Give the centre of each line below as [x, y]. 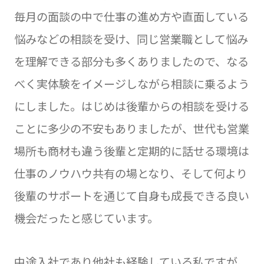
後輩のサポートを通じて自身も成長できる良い [131, 195]
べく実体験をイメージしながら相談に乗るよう [131, 83]
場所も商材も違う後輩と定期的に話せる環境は [131, 151]
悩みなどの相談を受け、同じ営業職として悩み [131, 39]
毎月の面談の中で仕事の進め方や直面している [131, 16]
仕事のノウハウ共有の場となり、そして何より [131, 173]
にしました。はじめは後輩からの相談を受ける [131, 106]
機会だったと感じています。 [86, 218]
